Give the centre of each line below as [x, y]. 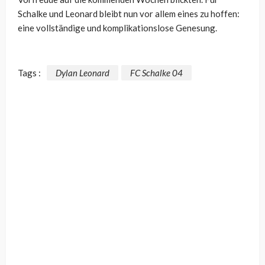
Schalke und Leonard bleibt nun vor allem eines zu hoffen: [129, 14]
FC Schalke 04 [156, 72]
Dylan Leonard [83, 72]
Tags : [29, 72]
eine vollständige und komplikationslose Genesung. [117, 28]
